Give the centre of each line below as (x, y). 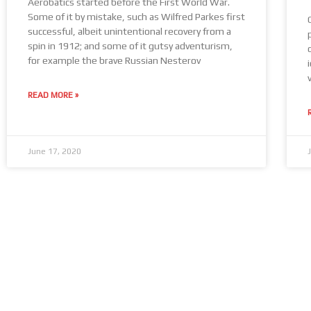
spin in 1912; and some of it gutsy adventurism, (130, 45)
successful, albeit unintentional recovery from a (129, 31)
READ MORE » (53, 95)
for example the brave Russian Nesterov (114, 60)
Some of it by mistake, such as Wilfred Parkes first (136, 16)
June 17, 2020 (54, 151)
